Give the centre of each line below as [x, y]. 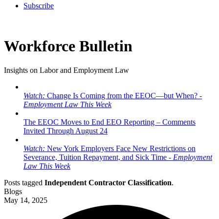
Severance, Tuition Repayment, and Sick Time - [98, 157]
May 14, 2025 [26, 200]
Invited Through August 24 [66, 131]
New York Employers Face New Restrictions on [120, 148]
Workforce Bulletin [68, 46]
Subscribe [39, 6]
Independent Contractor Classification [108, 182]
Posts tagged [24, 182]
